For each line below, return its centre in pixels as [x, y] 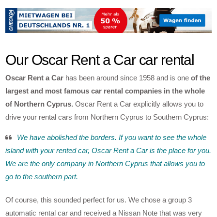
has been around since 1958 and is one [127, 77]
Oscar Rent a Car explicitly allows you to [139, 104]
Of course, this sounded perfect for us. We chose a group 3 [99, 200]
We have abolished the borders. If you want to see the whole [112, 137]
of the [201, 77]
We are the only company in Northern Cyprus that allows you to [105, 163]
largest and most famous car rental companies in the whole [105, 91]
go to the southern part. [42, 176]
